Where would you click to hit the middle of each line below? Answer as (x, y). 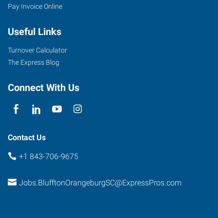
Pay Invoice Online (35, 6)
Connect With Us (44, 87)
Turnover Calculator (37, 50)
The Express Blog (34, 62)
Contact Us (27, 137)
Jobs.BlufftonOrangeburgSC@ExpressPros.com (100, 183)
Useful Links (35, 31)
